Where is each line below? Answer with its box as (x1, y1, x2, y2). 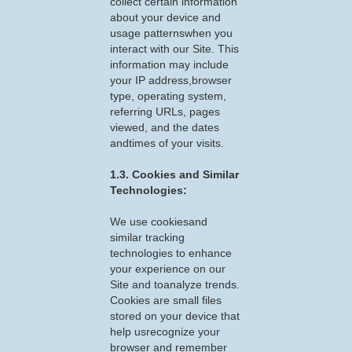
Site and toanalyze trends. (110, 278, 240, 291)
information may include (110, 58, 229, 71)
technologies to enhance (110, 247, 232, 259)
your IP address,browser (110, 74, 232, 86)
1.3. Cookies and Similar (110, 168, 239, 181)
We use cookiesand (110, 215, 207, 228)
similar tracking (110, 231, 185, 244)
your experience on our (110, 262, 225, 275)
